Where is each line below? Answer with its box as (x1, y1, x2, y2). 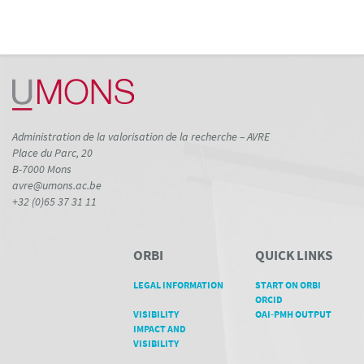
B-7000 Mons (12, 162, 71, 177)
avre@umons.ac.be (12, 178, 102, 193)
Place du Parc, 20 (12, 145, 93, 161)
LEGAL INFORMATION (133, 279, 224, 292)
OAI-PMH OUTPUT (254, 308, 331, 321)
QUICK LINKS (254, 247, 332, 265)
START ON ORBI (254, 279, 321, 292)
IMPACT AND (133, 323, 187, 336)
